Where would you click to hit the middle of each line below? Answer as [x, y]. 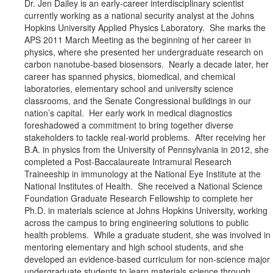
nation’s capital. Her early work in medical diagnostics [128, 113]
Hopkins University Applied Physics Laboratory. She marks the [145, 28]
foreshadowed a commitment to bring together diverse [129, 125]
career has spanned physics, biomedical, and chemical [130, 76]
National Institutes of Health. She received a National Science [144, 186]
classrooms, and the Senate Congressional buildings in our [138, 101]
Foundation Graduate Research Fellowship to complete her [139, 198]
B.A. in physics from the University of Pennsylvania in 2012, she [147, 150]
